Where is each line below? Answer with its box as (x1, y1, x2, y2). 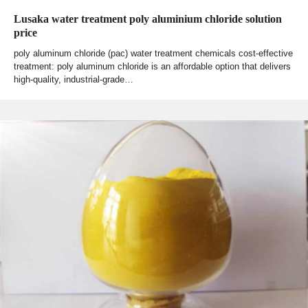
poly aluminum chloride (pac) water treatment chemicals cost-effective (14, 48, 293, 59)
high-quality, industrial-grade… (14, 74, 133, 85)
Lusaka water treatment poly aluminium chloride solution (14, 13, 282, 25)
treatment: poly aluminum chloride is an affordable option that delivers (14, 61, 291, 72)
